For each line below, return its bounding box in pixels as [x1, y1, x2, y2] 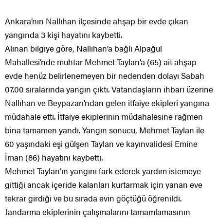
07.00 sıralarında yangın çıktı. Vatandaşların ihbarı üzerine [5, 83, 213, 95]
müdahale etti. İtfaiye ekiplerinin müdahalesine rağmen [5, 110, 203, 122]
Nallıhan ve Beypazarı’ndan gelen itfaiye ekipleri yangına [5, 96, 209, 109]
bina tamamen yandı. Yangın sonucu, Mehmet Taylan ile [5, 124, 204, 136]
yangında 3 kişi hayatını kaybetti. [5, 28, 122, 40]
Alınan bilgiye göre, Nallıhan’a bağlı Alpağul [5, 42, 162, 54]
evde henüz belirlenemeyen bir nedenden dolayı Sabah [5, 69, 204, 81]
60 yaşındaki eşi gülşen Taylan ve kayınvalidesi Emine [5, 137, 198, 149]
